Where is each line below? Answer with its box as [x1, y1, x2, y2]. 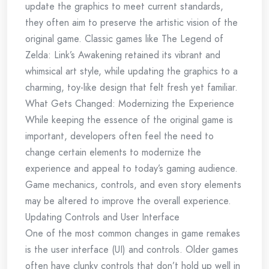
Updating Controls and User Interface [25, 210, 180, 224]
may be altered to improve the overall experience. [25, 194, 231, 208]
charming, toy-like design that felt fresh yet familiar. [25, 80, 238, 94]
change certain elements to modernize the [25, 145, 201, 159]
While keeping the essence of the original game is [25, 113, 233, 127]
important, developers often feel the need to [25, 129, 214, 143]
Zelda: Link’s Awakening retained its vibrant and [25, 48, 220, 62]
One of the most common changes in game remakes [25, 226, 240, 240]
